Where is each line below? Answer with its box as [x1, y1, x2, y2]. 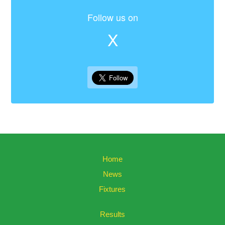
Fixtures [99, 185, 126, 193]
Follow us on [87, 11, 138, 24]
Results [99, 210, 125, 218]
